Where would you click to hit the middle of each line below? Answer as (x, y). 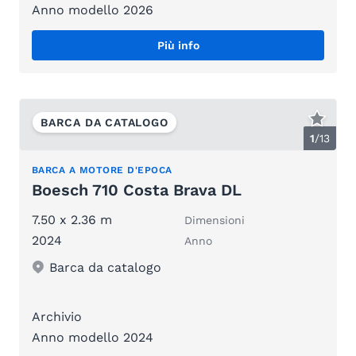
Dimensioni (215, 220)
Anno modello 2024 (93, 337)
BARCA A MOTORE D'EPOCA (102, 170)
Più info (178, 46)
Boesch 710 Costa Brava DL (137, 190)
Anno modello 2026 (93, 10)
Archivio (57, 316)
